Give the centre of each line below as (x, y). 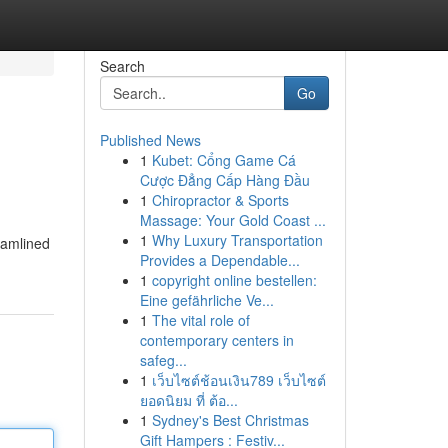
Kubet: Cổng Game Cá (223, 160)
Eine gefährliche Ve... (206, 300)
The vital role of (200, 320)
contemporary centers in (216, 340)
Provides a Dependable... (219, 260)
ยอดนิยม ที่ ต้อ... (188, 400)
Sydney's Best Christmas (230, 420)
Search (122, 66)
